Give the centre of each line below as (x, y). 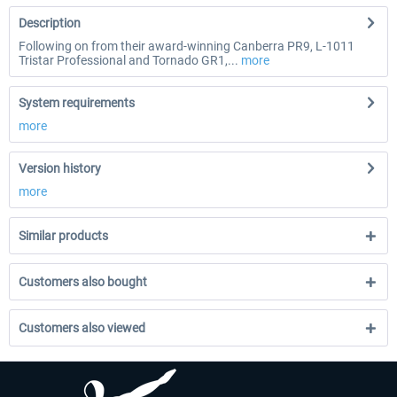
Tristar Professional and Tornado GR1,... (128, 60)
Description (50, 23)
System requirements (77, 103)
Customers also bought (83, 282)
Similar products (63, 236)
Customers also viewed (82, 328)
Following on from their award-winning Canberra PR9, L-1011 (187, 46)
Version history (60, 168)
